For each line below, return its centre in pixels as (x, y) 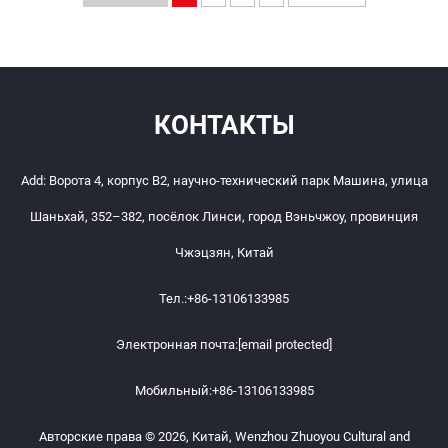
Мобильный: (173, 390)
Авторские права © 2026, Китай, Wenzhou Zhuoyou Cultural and (224, 436)
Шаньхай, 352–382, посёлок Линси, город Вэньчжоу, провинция (224, 216)
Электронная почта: (177, 344)
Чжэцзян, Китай (224, 252)
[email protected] (285, 344)
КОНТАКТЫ (224, 124)
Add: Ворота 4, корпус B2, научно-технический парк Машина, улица (224, 180)
